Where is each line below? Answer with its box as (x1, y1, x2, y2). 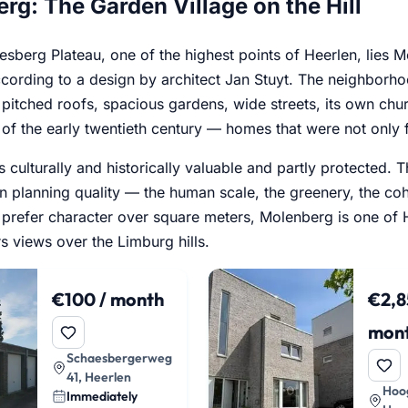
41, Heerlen (66, 368, 132, 385)
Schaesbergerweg (66, 349, 173, 366)
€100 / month (52, 287, 165, 311)
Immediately (66, 387, 138, 404)
